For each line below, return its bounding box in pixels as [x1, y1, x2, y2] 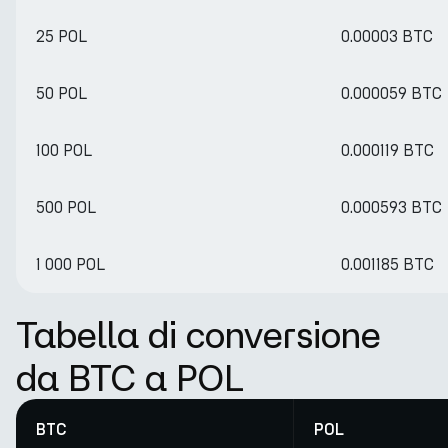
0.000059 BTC [341, 84, 442, 103]
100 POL [36, 141, 92, 160]
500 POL [36, 198, 96, 217]
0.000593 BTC [341, 198, 442, 217]
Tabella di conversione [16, 314, 381, 355]
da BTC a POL [16, 357, 244, 398]
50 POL [36, 84, 87, 103]
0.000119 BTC [341, 141, 434, 160]
